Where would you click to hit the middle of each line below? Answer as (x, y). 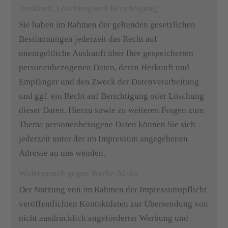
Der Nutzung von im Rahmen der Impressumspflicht (113, 190)
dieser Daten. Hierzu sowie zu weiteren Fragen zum (111, 110)
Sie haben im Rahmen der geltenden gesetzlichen (107, 25)
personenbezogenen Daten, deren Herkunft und (104, 67)
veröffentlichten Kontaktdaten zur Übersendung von (114, 204)
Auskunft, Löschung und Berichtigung (88, 8)
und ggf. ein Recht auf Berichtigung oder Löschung (112, 96)
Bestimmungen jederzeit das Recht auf (88, 39)
